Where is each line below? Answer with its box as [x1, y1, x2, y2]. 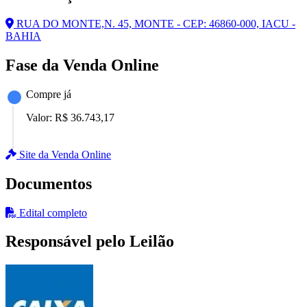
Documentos [5, 174, 92, 193]
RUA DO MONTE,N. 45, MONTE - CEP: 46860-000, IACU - [14, 17, 295, 29]
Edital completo [16, 206, 87, 219]
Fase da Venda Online [5, 56, 159, 74]
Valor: [26, 111, 55, 123]
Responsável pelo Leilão [5, 232, 174, 251]
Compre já [26, 88, 71, 100]
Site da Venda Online [16, 148, 111, 160]
